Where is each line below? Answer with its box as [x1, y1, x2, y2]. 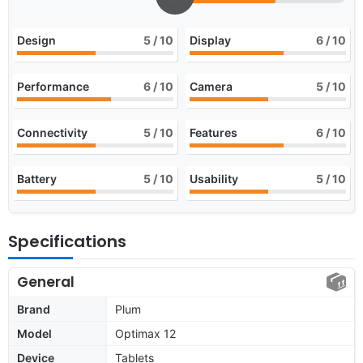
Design [17, 32, 56, 47]
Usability [190, 171, 238, 186]
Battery [17, 171, 57, 186]
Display [190, 32, 231, 47]
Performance [17, 79, 89, 93]
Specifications [8, 229, 126, 253]
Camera [190, 79, 233, 93]
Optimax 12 [115, 326, 176, 340]
